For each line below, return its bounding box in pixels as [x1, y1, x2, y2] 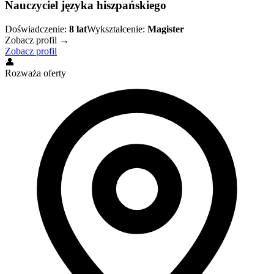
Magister [147, 23, 184, 34]
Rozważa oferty [5, 67, 66, 78]
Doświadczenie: [5, 23, 67, 34]
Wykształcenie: [87, 23, 145, 34]
